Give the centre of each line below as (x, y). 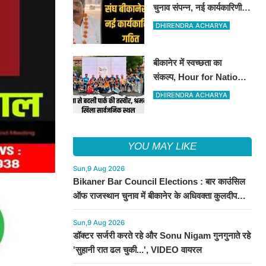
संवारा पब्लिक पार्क (181, 91)
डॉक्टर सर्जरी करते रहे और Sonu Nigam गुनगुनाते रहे (161, 235)
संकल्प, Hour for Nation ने (202, 77)
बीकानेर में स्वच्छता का (188, 63)
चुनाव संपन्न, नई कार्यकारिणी (198, 7)
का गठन (166, 22)
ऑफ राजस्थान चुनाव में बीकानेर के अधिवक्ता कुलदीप (155, 196)
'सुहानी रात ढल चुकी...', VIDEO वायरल (137, 250)
